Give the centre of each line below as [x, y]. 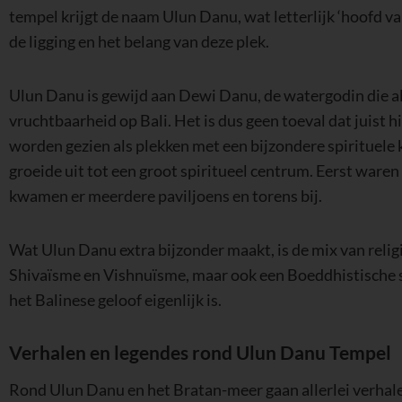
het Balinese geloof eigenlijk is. [115, 300]
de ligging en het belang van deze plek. [139, 42]
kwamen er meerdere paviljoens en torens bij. [166, 196]
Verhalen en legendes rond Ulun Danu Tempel [200, 353]
